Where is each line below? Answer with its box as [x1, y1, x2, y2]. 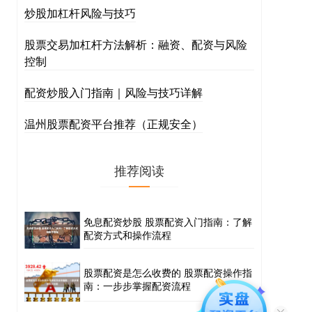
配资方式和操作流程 [84, 228, 171, 242]
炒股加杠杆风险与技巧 [24, 5, 136, 21]
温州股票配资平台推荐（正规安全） [24, 116, 203, 132]
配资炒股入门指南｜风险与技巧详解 [24, 84, 203, 100]
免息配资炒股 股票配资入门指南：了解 [84, 214, 252, 228]
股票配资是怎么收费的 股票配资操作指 [84, 265, 252, 280]
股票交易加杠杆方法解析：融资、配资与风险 [24, 36, 247, 52]
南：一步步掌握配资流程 [84, 279, 191, 293]
